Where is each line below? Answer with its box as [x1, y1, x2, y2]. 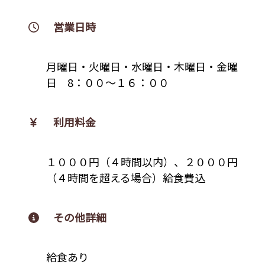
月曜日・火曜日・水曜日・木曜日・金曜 [46, 58, 238, 74]
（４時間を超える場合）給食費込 [46, 169, 205, 185]
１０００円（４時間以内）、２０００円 [46, 153, 238, 169]
